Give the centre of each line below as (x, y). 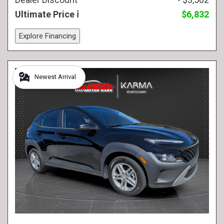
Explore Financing (47, 36)
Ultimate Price (46, 14)
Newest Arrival (55, 77)
